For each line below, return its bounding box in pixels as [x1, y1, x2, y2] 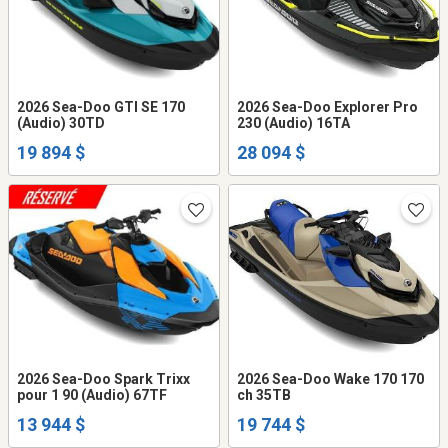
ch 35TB [237, 386, 291, 403]
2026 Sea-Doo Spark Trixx [17, 370, 190, 387]
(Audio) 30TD [17, 114, 105, 131]
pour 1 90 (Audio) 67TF [17, 386, 167, 403]
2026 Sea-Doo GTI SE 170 [17, 98, 185, 115]
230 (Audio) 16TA [237, 114, 350, 131]
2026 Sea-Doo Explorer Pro [237, 98, 418, 115]
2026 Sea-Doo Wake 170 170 [237, 370, 424, 387]
